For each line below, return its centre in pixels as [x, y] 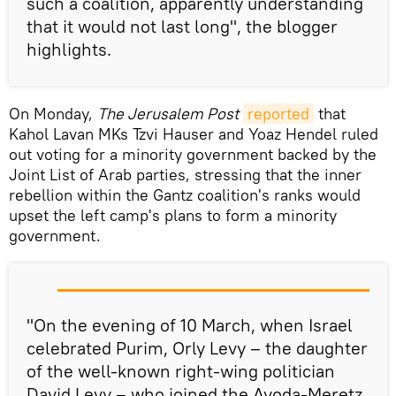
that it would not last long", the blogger [182, 26]
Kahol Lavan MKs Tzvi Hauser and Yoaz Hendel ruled [194, 133]
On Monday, [53, 113]
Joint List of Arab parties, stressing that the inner [185, 174]
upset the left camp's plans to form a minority [173, 215]
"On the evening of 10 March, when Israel [190, 324]
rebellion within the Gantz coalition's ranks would [185, 194]
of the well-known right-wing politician [181, 370]
